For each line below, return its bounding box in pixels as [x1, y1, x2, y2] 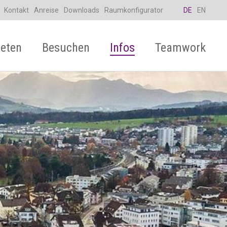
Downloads [64, 6, 99, 14]
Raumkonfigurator [104, 6, 163, 14]
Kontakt [4, 6, 29, 14]
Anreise [34, 6, 59, 14]
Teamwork [155, 41, 206, 55]
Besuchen [42, 41, 90, 55]
